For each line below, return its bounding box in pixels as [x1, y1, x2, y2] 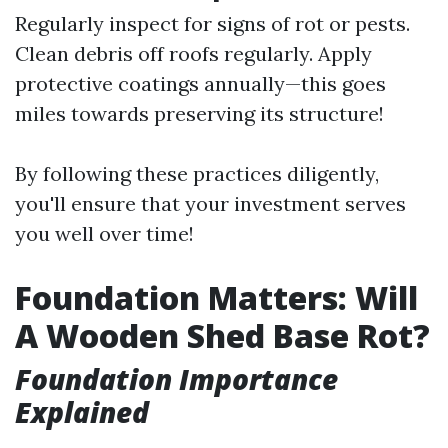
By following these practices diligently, [15, 161, 379, 186]
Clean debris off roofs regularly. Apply [15, 41, 372, 66]
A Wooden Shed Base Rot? [15, 314, 430, 357]
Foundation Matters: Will [15, 276, 418, 319]
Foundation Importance [15, 360, 338, 398]
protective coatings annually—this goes [15, 71, 386, 96]
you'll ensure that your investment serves [15, 191, 406, 216]
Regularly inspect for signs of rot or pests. [15, 11, 410, 36]
